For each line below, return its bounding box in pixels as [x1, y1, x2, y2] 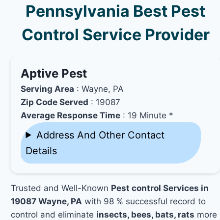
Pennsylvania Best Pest [26, 1, 206, 21]
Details [26, 144, 57, 157]
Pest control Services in [111, 183, 209, 193]
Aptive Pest [21, 66, 87, 81]
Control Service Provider [21, 25, 210, 44]
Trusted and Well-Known [11, 183, 111, 193]
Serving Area [21, 83, 75, 94]
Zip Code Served [21, 97, 89, 107]
